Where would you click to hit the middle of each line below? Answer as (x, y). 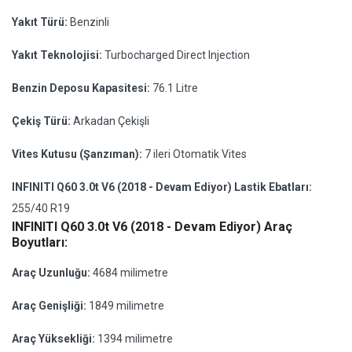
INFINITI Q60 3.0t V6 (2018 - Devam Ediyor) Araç (152, 227)
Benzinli (90, 22)
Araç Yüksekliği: (55, 339)
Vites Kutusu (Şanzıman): (78, 154)
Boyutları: (40, 242)
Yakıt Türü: (41, 22)
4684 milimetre (130, 273)
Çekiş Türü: (42, 121)
